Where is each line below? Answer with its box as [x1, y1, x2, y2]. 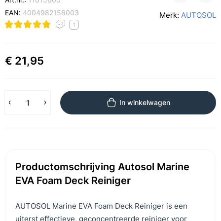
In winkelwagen [119, 98, 170, 107]
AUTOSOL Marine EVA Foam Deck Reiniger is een [15, 201, 187, 211]
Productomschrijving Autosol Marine [15, 161, 189, 173]
